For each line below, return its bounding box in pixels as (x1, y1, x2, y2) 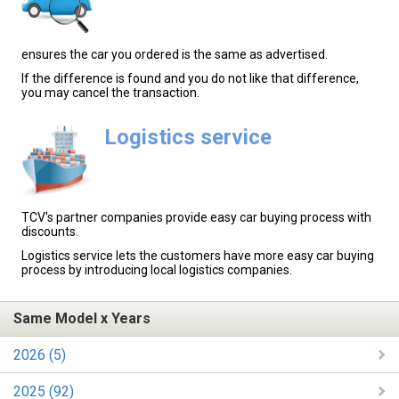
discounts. (21, 224, 78, 239)
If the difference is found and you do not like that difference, (21, 71, 359, 86)
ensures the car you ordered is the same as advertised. (21, 47, 328, 62)
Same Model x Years (13, 310, 151, 328)
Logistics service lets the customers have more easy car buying (21, 248, 374, 263)
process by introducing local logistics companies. (21, 262, 292, 277)
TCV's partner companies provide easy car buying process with (21, 209, 371, 224)
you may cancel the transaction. (21, 85, 199, 101)
